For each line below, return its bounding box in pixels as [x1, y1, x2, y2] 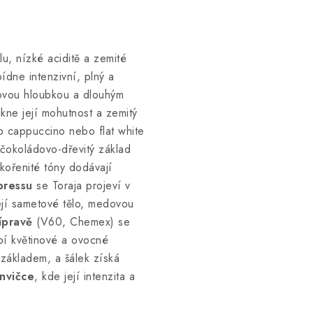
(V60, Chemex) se [32, 214, 130, 230]
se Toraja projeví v [32, 177, 131, 194]
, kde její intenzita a [34, 268, 135, 284]
